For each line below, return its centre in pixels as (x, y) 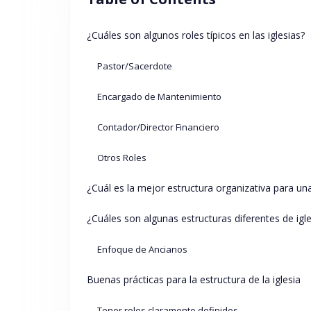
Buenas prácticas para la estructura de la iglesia (193, 280)
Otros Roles (121, 158)
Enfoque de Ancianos (142, 250)
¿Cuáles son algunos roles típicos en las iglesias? (195, 35)
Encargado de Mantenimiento (159, 97)
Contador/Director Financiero (158, 127)
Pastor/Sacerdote (134, 66)
